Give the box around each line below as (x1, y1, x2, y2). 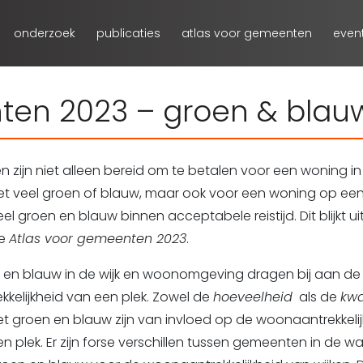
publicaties (96, 25, 160, 41)
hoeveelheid (213, 288, 293, 306)
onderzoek (14, 25, 75, 41)
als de (293, 288, 340, 306)
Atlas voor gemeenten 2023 (9, 229, 186, 248)
